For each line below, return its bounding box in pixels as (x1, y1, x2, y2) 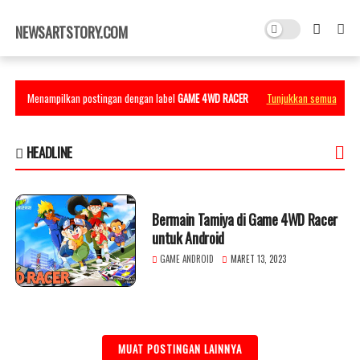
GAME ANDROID (160, 252, 215, 265)
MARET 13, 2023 (230, 252, 286, 265)
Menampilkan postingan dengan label (27, 90, 178, 106)
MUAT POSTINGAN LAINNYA (118, 340, 242, 357)
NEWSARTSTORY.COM (15, 21, 128, 43)
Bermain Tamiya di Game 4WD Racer (152, 208, 337, 230)
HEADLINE (23, 142, 73, 162)
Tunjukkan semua (266, 90, 337, 106)
